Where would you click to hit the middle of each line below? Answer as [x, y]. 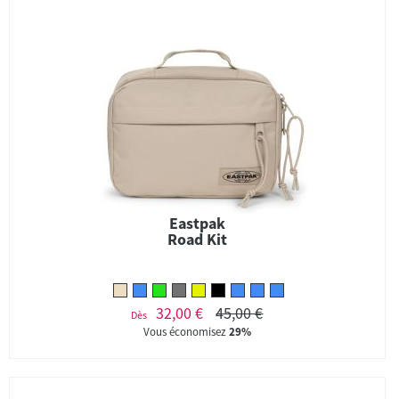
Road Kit [197, 239]
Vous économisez [186, 332]
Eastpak [197, 223]
